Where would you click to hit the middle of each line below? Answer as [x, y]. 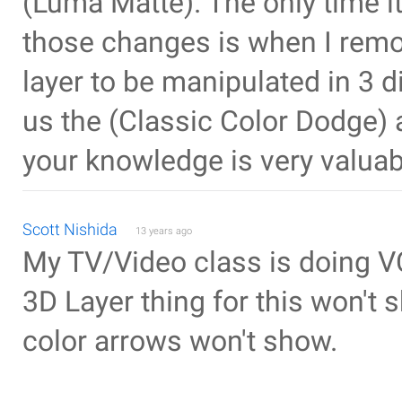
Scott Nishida [70, 229]
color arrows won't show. [180, 341]
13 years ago [164, 231]
